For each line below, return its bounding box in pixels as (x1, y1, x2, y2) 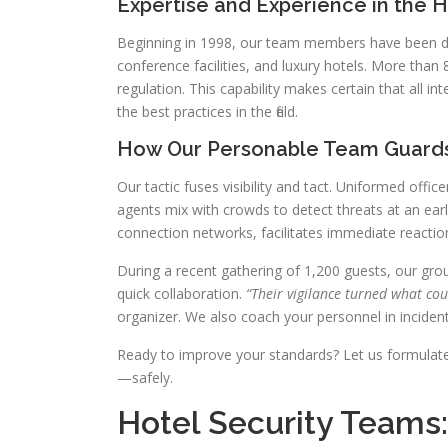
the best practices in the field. (117, 102, 298, 121)
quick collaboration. (117, 284, 246, 303)
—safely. (117, 368, 173, 387)
